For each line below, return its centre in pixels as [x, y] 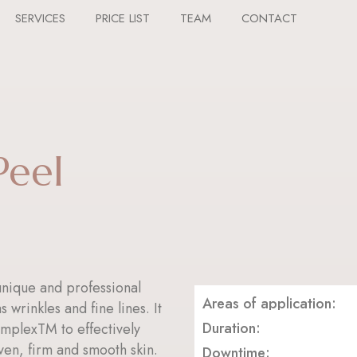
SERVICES [40, 18]
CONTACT [269, 18]
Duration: [231, 328]
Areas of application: [269, 303]
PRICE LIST [122, 18]
